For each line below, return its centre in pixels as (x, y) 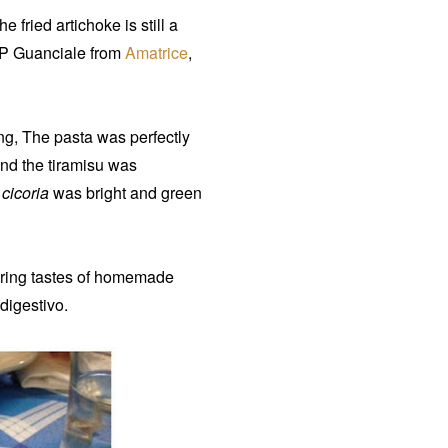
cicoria (25, 192)
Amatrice (156, 52)
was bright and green (125, 192)
